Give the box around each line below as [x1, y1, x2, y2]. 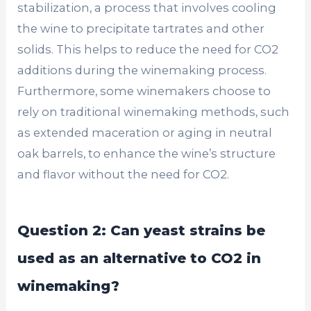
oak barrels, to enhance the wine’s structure [17, 146, 276, 161]
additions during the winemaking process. [17, 63, 267, 78]
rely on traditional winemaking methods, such [17, 105, 290, 119]
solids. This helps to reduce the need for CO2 [17, 42, 279, 57]
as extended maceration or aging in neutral [17, 126, 273, 140]
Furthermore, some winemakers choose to [17, 84, 271, 99]
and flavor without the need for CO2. [17, 167, 230, 182]
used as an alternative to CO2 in [17, 250, 262, 267]
